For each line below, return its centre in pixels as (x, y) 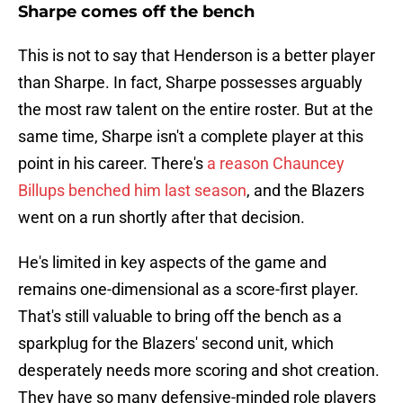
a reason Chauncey (276, 164)
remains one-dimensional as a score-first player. (188, 290)
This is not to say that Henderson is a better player (197, 56)
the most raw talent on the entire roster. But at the (196, 110)
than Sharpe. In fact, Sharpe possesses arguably (190, 83)
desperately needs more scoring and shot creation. (199, 371)
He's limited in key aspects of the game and (172, 263)
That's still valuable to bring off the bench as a (180, 317)
